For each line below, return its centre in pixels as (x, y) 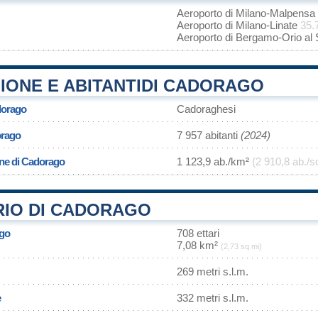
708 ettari (198, 233)
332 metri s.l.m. (213, 298)
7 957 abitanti (209, 135)
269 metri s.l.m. (213, 272)
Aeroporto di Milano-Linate (238, 25)
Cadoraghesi (206, 109)
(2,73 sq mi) (241, 246)
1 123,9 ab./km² (214, 161)
